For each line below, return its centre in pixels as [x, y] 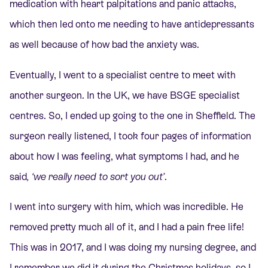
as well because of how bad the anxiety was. [104, 45]
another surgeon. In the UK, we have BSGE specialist [125, 95]
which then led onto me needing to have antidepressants [132, 25]
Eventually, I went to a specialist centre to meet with [123, 75]
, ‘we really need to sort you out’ [96, 176]
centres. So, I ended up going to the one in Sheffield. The [133, 115]
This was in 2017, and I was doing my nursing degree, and [133, 247]
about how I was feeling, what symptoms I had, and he [124, 156]
